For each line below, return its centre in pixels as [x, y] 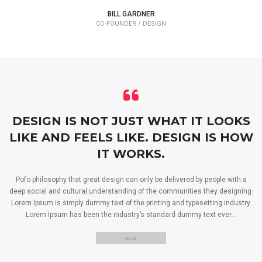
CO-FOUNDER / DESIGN [131, 24]
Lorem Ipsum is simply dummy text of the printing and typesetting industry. [131, 203]
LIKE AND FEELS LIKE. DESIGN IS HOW [131, 137]
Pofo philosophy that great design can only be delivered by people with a [131, 180]
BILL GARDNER [131, 14]
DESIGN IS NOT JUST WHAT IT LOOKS [131, 121]
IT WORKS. [131, 154]
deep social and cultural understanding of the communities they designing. [131, 191]
